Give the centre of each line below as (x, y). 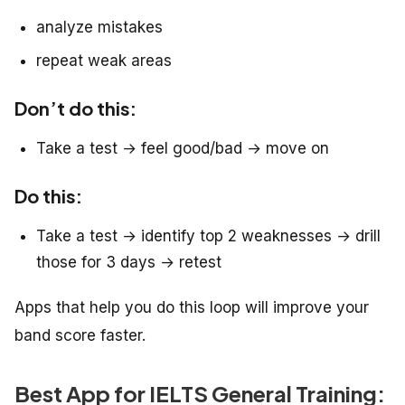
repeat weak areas (104, 61)
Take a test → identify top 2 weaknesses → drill (208, 236)
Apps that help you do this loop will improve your (192, 308)
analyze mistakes (99, 28)
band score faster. (80, 336)
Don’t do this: (75, 108)
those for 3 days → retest (129, 263)
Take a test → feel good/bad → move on (183, 149)
